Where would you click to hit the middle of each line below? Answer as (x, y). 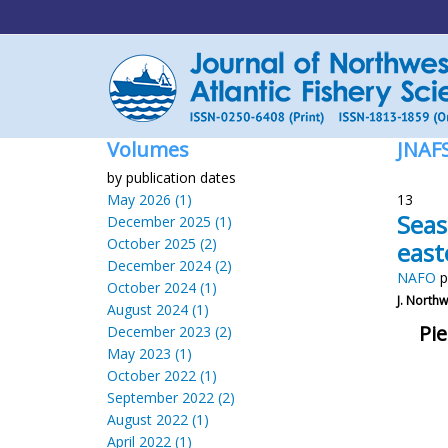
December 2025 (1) (169, 221)
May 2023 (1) (149, 353)
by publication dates (171, 177)
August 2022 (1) (158, 419)
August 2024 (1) (158, 309)
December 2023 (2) (169, 331)
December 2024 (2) (169, 265)
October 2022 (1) (162, 375)
